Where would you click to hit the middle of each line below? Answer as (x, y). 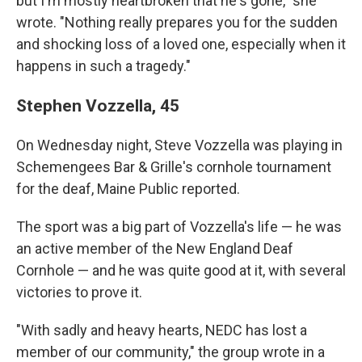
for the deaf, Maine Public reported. (128, 189)
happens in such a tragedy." (103, 66)
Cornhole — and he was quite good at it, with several (181, 270)
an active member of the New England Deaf (155, 248)
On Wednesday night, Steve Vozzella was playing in (179, 145)
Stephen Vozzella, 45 (98, 105)
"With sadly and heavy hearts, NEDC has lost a (162, 330)
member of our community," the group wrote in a (170, 352)
